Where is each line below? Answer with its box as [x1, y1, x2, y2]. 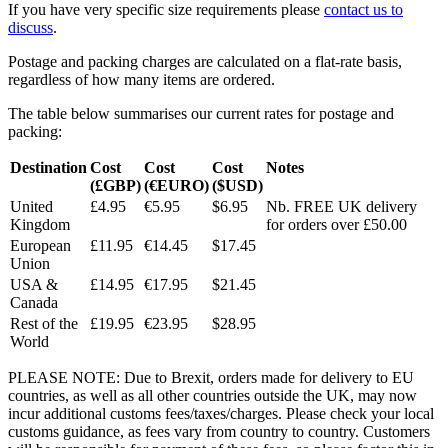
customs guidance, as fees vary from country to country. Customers [8, 423, 430, 441]
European [10, 237, 71, 255]
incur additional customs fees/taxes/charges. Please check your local [8, 405, 434, 423]
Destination [10, 159, 87, 177]
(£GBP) [90, 177, 141, 195]
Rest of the [10, 315, 78, 333]
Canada [10, 294, 58, 312]
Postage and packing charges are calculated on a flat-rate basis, [8, 53, 402, 71]
